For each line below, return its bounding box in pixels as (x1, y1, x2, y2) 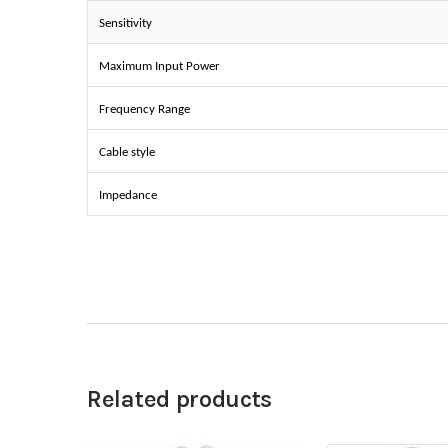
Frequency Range (98, 103, 190, 117)
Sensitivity (98, 17, 152, 31)
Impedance (98, 189, 157, 203)
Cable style (98, 146, 155, 160)
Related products (87, 385, 273, 414)
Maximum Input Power (98, 60, 220, 74)
